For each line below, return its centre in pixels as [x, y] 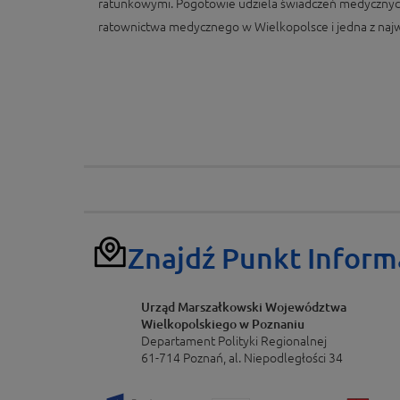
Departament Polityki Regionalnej [234, 342]
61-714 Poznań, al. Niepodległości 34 [242, 358]
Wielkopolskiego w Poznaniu [223, 325]
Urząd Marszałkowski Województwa [244, 308]
